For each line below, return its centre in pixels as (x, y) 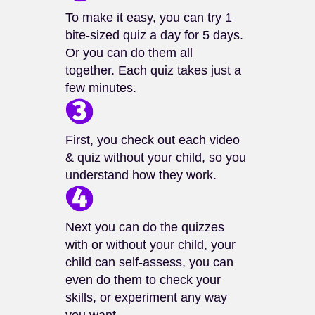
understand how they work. (141, 175)
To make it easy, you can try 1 (148, 18)
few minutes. (101, 88)
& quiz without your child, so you (155, 158)
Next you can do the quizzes (144, 227)
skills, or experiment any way (146, 298)
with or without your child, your (150, 245)
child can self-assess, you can (149, 263)
